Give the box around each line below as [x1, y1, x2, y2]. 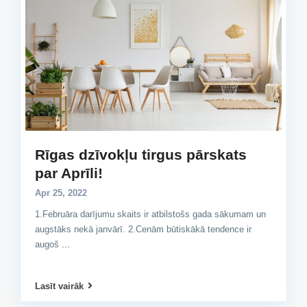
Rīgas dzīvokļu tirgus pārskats [35, 146, 247, 162]
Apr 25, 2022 [35, 187, 87, 198]
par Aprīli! [35, 164, 103, 181]
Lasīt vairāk [35, 281, 84, 291]
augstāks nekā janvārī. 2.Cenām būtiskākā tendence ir [35, 223, 251, 234]
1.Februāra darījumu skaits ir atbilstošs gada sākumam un [35, 208, 266, 219]
